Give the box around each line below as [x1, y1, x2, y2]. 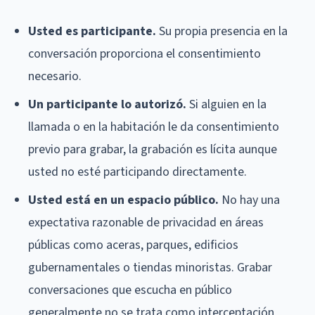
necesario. [28, 67, 82, 85]
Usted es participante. [28, 22, 156, 40]
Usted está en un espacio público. [28, 191, 219, 209]
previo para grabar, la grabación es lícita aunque [28, 140, 277, 158]
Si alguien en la [186, 95, 266, 113]
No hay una [219, 191, 280, 209]
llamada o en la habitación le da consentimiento [28, 117, 279, 136]
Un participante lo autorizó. [28, 95, 186, 113]
